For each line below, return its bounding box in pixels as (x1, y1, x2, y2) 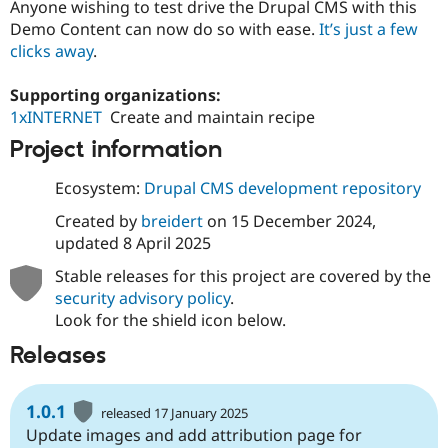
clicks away (10, 40, 93, 63)
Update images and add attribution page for (26, 423, 362, 446)
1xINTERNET (10, 106, 102, 129)
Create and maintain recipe (110, 106, 315, 129)
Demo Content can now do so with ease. (10, 18, 319, 41)
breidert (140, 210, 203, 233)
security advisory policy (54, 287, 230, 310)
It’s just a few (319, 18, 418, 41)
